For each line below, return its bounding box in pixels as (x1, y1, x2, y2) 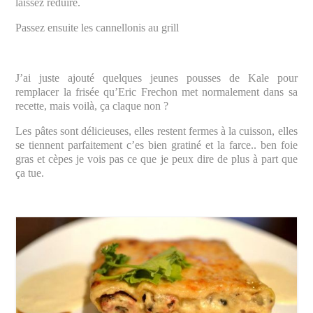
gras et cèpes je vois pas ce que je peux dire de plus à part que (15, 153, 298, 166)
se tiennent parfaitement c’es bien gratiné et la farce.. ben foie (15, 139, 298, 152)
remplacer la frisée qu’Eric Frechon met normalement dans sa (15, 86, 298, 99)
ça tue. (15, 167, 45, 180)
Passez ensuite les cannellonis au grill (15, 22, 180, 34)
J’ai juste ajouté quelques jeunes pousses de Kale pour (15, 72, 298, 85)
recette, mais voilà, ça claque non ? (15, 100, 169, 112)
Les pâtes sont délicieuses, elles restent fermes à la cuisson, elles (15, 125, 298, 138)
